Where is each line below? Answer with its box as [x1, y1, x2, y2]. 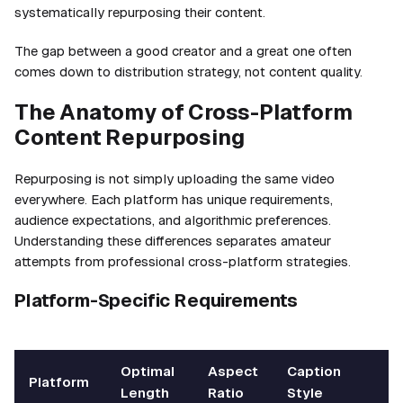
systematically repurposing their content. [14, 4, 265, 20]
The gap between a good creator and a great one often [14, 43, 352, 58]
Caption [287, 363, 341, 379]
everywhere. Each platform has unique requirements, [14, 192, 333, 207]
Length [121, 384, 169, 400]
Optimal [121, 363, 175, 379]
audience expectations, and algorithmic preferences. [14, 212, 331, 228]
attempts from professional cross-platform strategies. [14, 254, 351, 269]
